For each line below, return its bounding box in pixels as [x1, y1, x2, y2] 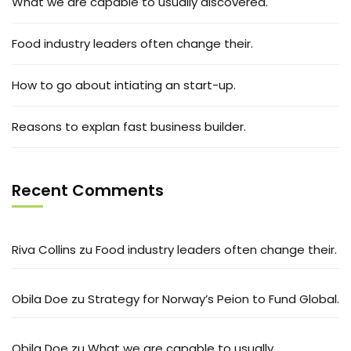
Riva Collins [12, 241, 76, 258]
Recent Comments [12, 179, 164, 201]
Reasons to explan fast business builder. [12, 118, 246, 135]
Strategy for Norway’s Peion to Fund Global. [88, 290, 339, 307]
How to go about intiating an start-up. [12, 76, 236, 93]
